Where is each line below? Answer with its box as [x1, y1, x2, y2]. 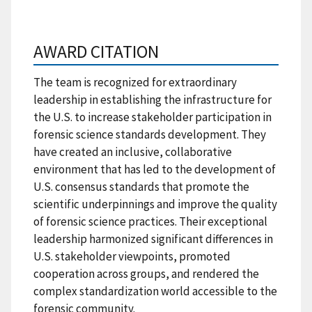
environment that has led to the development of [33, 161, 276, 177]
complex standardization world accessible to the [33, 283, 277, 299]
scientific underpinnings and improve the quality [33, 196, 277, 212]
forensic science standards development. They [33, 126, 266, 142]
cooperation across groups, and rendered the [33, 265, 259, 281]
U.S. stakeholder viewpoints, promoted [33, 248, 231, 264]
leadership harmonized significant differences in [33, 231, 273, 247]
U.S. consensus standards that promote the [33, 178, 249, 194]
